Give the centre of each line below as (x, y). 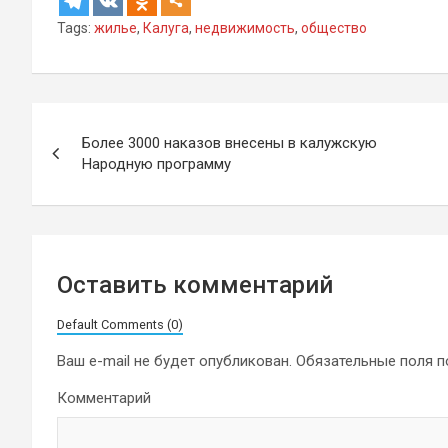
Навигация (112, 122)
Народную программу (156, 163)
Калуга (166, 27)
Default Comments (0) (120, 324)
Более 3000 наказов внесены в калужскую (229, 142)
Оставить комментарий (195, 284)
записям (95, 204)
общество (334, 27)
